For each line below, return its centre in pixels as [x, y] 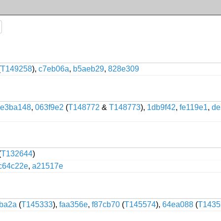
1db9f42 [161, 107]
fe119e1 [194, 107]
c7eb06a [54, 69]
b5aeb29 [89, 69]
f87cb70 [106, 204]
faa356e [74, 204]
